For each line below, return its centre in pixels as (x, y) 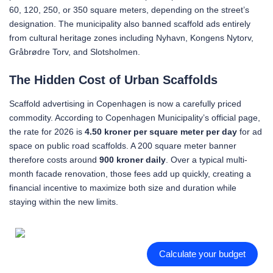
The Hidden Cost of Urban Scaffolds (113, 80)
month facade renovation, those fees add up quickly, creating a (130, 173)
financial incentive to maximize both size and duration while (123, 187)
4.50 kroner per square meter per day (161, 131)
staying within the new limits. (64, 201)
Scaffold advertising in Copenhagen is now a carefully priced (125, 103)
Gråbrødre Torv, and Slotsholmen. (75, 51)
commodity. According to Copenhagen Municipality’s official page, (135, 117)
